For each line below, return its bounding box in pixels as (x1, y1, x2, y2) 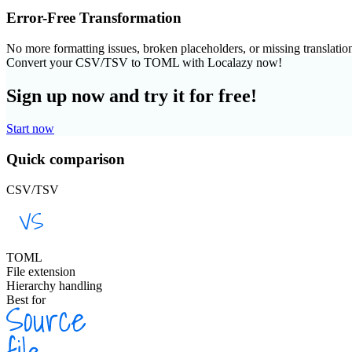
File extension (6, 264, 75, 278)
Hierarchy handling (6, 278, 102, 292)
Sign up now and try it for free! (6, 85, 257, 106)
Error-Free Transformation (6, 9, 181, 26)
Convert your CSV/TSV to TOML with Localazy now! (6, 55, 282, 69)
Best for (6, 292, 46, 306)
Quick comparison (6, 151, 125, 168)
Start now (6, 122, 54, 136)
